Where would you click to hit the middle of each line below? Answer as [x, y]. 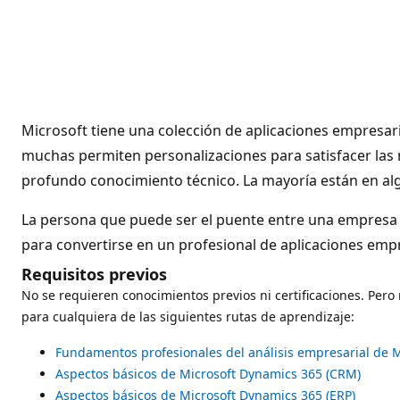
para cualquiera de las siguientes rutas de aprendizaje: [188, 316]
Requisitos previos [94, 274]
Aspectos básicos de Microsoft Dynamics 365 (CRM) [208, 373]
